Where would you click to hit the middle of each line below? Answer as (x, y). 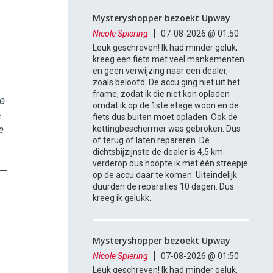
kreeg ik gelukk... (124, 198)
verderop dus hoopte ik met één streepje (171, 164)
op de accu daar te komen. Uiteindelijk (165, 175)
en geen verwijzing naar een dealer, (161, 71)
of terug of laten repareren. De (151, 140)
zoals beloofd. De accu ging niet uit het (167, 83)
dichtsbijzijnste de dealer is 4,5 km (158, 152)
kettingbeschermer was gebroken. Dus (167, 129)
